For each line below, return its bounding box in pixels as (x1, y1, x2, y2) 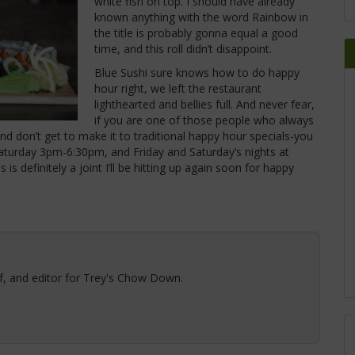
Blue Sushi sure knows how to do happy (94, 64, 300, 80)
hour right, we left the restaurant (94, 80, 261, 96)
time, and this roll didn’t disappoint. (94, 40, 272, 56)
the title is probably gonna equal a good (94, 25, 298, 40)
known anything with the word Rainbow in (94, 9, 308, 25)
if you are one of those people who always (94, 112, 314, 128)
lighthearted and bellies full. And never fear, (94, 96, 315, 112)
